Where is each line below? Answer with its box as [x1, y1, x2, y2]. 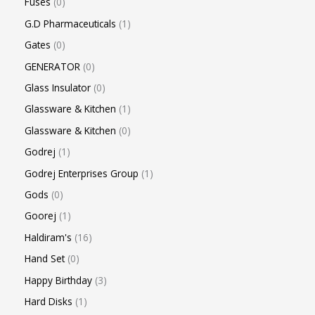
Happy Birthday [25, 273, 92, 287]
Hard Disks [25, 295, 72, 309]
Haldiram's [25, 230, 72, 244]
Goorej [25, 209, 56, 223]
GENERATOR [25, 59, 80, 73]
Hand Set [25, 252, 65, 266]
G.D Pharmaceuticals [25, 16, 116, 30]
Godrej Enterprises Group [25, 166, 139, 180]
